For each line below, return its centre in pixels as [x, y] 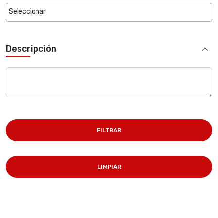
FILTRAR [109, 130]
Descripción [31, 48]
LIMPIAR [109, 167]
